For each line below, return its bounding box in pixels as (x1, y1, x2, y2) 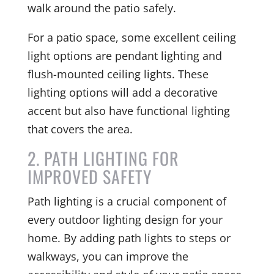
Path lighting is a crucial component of (27, 193, 226, 209)
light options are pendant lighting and (27, 48, 222, 63)
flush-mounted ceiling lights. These (27, 66, 209, 81)
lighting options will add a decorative (27, 84, 218, 100)
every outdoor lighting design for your (27, 212, 223, 227)
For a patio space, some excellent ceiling (27, 29, 236, 45)
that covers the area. (27, 121, 133, 136)
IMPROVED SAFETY (27, 163, 152, 189)
